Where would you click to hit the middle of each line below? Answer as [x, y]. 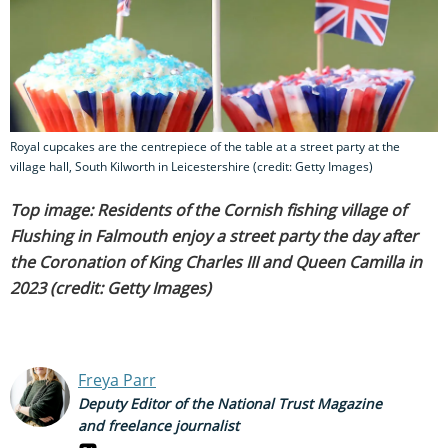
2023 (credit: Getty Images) [110, 287]
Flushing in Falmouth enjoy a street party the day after [214, 235]
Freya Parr [117, 379]
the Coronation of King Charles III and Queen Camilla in [216, 261]
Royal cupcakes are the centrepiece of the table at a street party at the [205, 146]
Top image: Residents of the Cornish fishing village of [208, 209]
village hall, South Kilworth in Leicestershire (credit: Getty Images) [191, 166]
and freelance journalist [158, 425]
